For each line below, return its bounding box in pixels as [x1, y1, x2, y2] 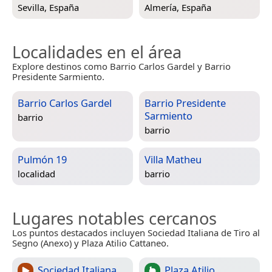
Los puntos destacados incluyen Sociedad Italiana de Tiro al [12, 226, 260, 239]
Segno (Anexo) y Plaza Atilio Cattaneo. [12, 237, 169, 250]
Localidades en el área [12, 41, 182, 64]
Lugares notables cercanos [12, 207, 217, 230]
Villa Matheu [144, 152, 202, 167]
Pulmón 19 [18, 152, 67, 167]
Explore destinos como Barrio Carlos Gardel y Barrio [12, 60, 231, 73]
